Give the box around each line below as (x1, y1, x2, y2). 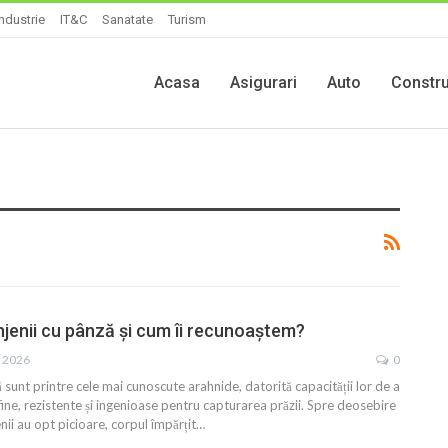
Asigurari (230, 73, 297, 92)
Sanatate (102, 12, 153, 27)
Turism (168, 12, 206, 27)
